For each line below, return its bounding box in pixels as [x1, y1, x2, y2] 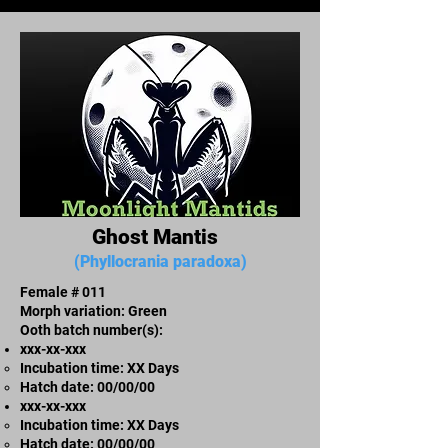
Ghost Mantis [92, 224, 228, 249]
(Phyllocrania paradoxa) [73, 251, 247, 271]
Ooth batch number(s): [20, 321, 163, 338]
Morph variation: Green [20, 302, 167, 319]
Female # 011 [20, 283, 106, 300]
